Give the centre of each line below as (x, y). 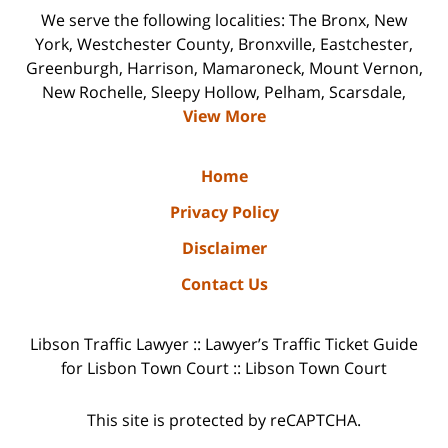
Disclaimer (224, 247)
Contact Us (224, 283)
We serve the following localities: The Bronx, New (224, 19)
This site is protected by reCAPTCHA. (224, 420)
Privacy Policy (224, 211)
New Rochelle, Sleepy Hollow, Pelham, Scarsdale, (224, 91)
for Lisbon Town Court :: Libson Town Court (224, 367)
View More (224, 115)
